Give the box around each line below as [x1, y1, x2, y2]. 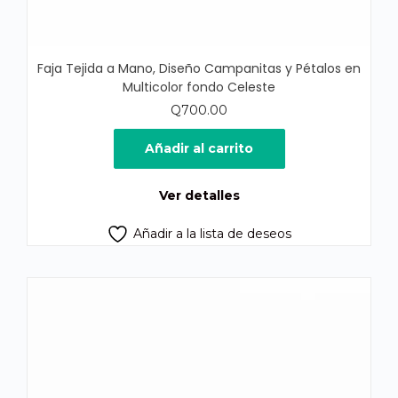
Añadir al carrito [145, 139, 253, 156]
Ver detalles [158, 187, 240, 203]
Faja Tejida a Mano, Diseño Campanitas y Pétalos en [37, 59, 361, 77]
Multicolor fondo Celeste [123, 77, 275, 96]
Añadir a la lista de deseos [133, 225, 291, 242]
